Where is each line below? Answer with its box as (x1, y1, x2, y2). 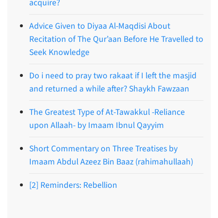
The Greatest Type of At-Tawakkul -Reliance (29, 106, 185, 118)
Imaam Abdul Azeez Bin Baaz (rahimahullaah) (29, 155, 193, 168)
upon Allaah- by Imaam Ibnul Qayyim (29, 119, 164, 131)
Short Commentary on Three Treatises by (29, 142, 178, 155)
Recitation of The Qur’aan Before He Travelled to (29, 33, 203, 45)
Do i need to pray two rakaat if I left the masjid (29, 69, 197, 82)
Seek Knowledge (29, 46, 90, 58)
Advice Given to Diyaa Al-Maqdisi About (29, 19, 170, 32)
